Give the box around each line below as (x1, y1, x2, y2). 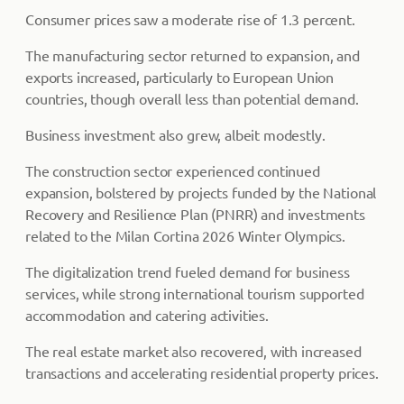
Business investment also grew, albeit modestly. (25, 125, 326, 143)
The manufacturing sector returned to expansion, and (25, 46, 360, 64)
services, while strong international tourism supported (25, 284, 364, 302)
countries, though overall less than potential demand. (25, 89, 359, 107)
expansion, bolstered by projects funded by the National (25, 183, 377, 201)
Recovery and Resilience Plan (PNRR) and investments (25, 205, 365, 223)
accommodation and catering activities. (25, 306, 269, 324)
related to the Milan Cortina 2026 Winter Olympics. (25, 226, 345, 244)
